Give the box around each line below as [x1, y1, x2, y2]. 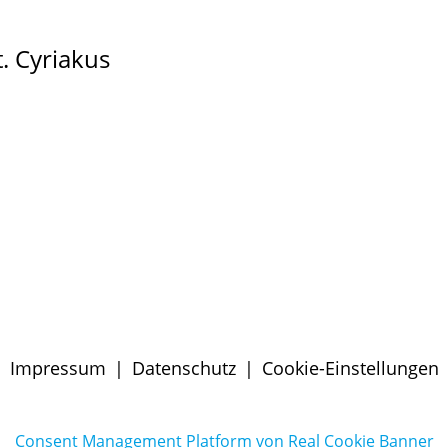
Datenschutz [131, 355, 236, 380]
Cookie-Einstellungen [261, 355, 439, 380]
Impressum [9, 355, 106, 380]
